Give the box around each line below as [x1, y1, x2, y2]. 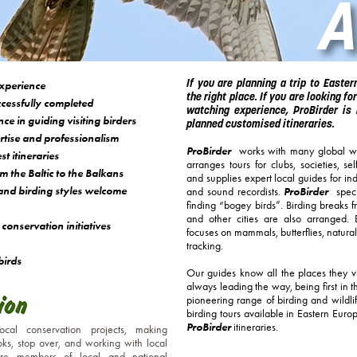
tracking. [186, 239, 223, 253]
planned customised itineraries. [186, 116, 335, 131]
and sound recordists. [186, 185, 284, 199]
